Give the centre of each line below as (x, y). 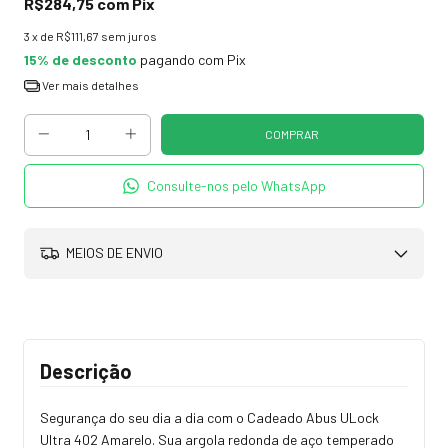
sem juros (129, 36)
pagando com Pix (191, 59)
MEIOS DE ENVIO (112, 253)
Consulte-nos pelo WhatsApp (237, 186)
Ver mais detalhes (89, 85)
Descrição (86, 370)
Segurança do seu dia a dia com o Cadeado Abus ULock (209, 417)
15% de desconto (80, 59)
